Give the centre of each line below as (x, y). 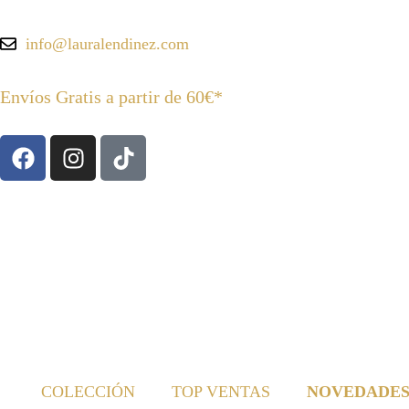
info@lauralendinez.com (107, 44)
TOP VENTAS (220, 392)
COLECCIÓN (88, 392)
